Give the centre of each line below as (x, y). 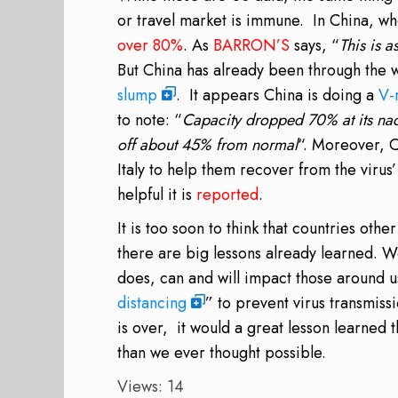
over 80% (150, 45)
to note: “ (150, 119)
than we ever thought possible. (222, 352)
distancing (152, 302)
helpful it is (157, 194)
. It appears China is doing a (277, 95)
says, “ (314, 45)
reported (227, 194)
